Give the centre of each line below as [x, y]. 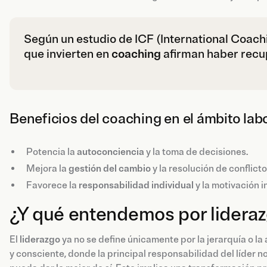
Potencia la [52, 152]
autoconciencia [111, 152]
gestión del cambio [110, 168]
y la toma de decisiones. [196, 152]
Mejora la [47, 168]
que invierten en [68, 54]
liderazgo [40, 239]
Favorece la [52, 185]
